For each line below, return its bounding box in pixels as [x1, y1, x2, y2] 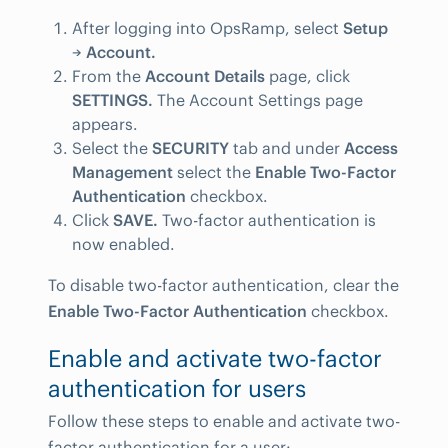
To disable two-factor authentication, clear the [48, 275, 399, 296]
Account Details [145, 66, 265, 87]
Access [344, 138, 398, 159]
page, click [265, 66, 350, 87]
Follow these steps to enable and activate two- [48, 411, 400, 432]
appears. [72, 114, 138, 135]
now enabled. [72, 234, 175, 255]
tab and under [229, 138, 344, 159]
